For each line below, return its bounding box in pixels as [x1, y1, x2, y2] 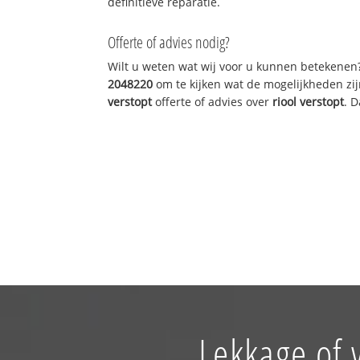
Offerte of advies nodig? [108, 31, 231, 53]
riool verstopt [272, 93, 345, 109]
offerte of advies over [152, 93, 273, 109]
